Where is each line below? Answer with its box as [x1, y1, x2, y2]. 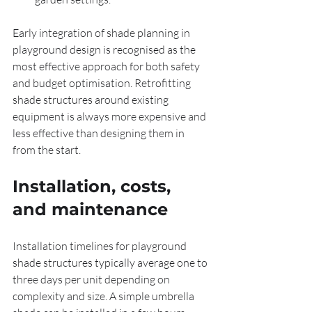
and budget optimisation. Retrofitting [13, 76, 193, 90]
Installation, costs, [13, 176, 175, 196]
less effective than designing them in [13, 126, 187, 140]
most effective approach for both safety [13, 59, 202, 73]
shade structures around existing [13, 93, 171, 107]
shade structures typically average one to [13, 256, 210, 270]
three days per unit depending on [13, 272, 172, 286]
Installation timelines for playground [13, 239, 189, 253]
